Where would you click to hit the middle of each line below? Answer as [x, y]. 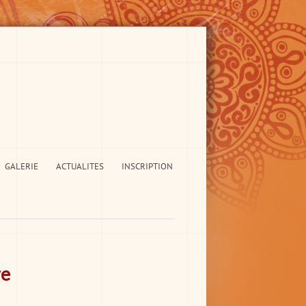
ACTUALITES [80, 166]
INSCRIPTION [147, 166]
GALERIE [22, 166]
